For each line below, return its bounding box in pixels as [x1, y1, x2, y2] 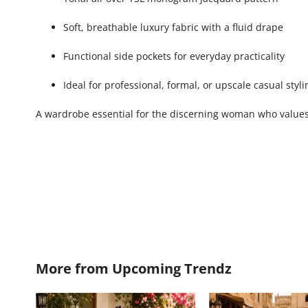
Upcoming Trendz [112, 258, 232, 278]
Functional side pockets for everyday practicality [63, 49, 285, 63]
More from [36, 258, 112, 278]
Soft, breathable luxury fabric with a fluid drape [63, 20, 283, 34]
